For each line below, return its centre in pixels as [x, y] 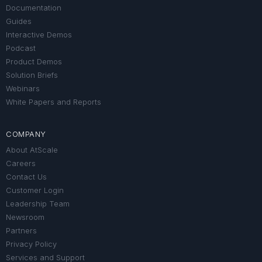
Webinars [23, 88]
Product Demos [34, 61]
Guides [19, 21]
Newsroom [25, 217]
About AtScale [32, 150]
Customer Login [35, 190]
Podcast [21, 48]
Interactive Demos [39, 35]
